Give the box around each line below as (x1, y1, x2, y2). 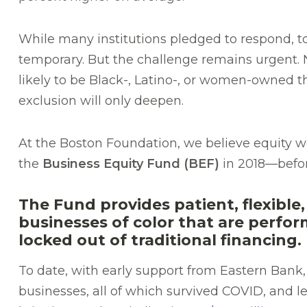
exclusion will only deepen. (19, 93, 184, 109)
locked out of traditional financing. (19, 231, 302, 250)
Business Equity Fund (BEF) (42, 156, 223, 172)
